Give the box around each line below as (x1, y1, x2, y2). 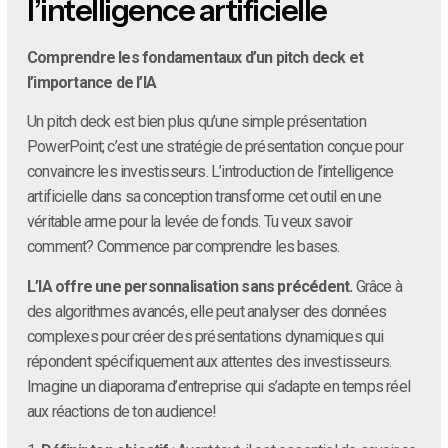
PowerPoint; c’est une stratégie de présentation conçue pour (27, 137, 403, 157)
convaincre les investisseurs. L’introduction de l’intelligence (27, 162, 394, 182)
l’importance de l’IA (27, 73, 156, 93)
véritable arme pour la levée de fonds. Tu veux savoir (27, 212, 353, 232)
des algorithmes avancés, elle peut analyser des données (27, 301, 387, 321)
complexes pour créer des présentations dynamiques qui (27, 326, 384, 346)
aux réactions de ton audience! (27, 401, 216, 421)
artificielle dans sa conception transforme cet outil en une (27, 187, 381, 207)
